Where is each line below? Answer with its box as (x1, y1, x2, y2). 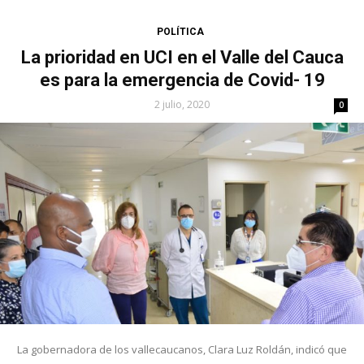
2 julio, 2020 (154, 97, 210, 111)
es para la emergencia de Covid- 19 (39, 69, 325, 90)
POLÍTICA (156, 25, 204, 37)
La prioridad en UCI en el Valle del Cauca (20, 46, 344, 67)
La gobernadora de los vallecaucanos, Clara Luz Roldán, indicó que (17, 341, 347, 357)
